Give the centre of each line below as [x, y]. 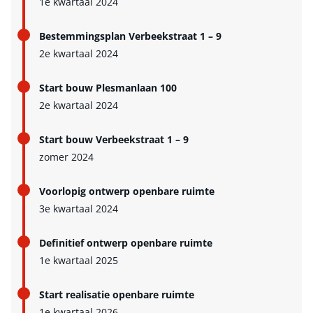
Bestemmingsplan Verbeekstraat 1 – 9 [130, 36]
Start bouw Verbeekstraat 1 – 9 [114, 140]
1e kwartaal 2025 [79, 261]
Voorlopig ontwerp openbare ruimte [127, 191]
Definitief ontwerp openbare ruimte [126, 243]
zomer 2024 [66, 157]
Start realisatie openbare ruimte [117, 295]
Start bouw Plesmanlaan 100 [108, 88]
